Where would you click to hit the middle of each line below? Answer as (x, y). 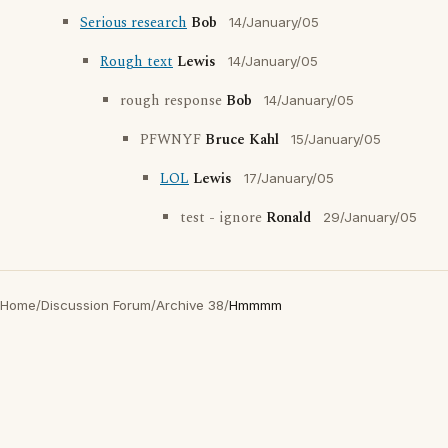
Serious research (133, 23)
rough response (173, 101)
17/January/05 (289, 178)
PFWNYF (172, 140)
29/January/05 (370, 217)
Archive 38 (190, 305)
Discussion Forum (96, 305)
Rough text (136, 62)
